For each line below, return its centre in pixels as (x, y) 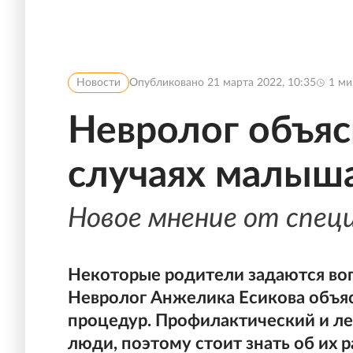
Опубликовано (168, 83)
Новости (98, 83)
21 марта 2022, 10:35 (262, 83)
